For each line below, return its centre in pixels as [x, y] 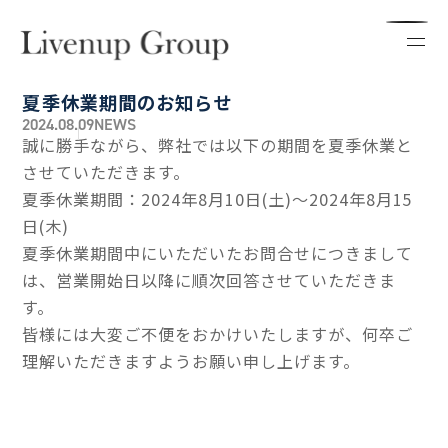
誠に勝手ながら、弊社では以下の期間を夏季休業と [217, 145]
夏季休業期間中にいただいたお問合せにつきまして [217, 253]
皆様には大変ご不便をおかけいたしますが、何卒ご [217, 334]
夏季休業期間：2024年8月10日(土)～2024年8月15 [217, 199]
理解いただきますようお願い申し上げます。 [191, 361]
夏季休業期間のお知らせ [127, 102]
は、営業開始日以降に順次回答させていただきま [209, 280]
